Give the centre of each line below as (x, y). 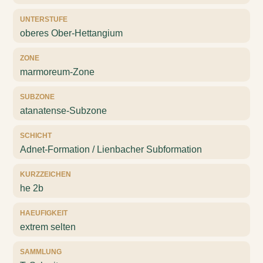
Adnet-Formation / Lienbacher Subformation (111, 149)
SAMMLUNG (41, 252)
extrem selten (48, 227)
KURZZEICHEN (46, 174)
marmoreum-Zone (58, 72)
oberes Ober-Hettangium (72, 33)
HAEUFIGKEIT (44, 213)
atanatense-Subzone (64, 111)
